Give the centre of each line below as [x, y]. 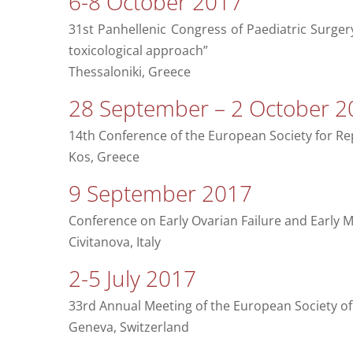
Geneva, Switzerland [128, 327]
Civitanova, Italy [114, 242]
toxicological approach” [138, 51]
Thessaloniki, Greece [129, 72]
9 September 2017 [160, 193]
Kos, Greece [104, 157]
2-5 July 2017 [132, 279]
